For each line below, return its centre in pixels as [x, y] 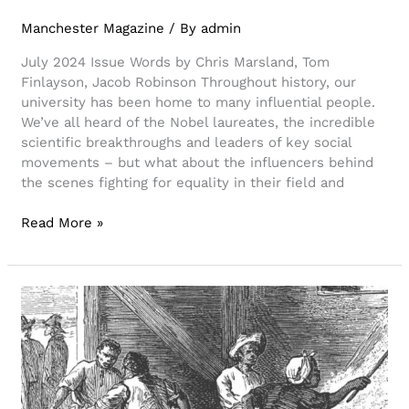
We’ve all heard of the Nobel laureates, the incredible [199, 122]
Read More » [63, 223]
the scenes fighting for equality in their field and [183, 182]
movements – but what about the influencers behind [198, 162]
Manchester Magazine [93, 28]
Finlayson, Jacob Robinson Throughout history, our [189, 82]
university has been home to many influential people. [199, 102]
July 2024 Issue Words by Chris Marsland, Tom [176, 62]
